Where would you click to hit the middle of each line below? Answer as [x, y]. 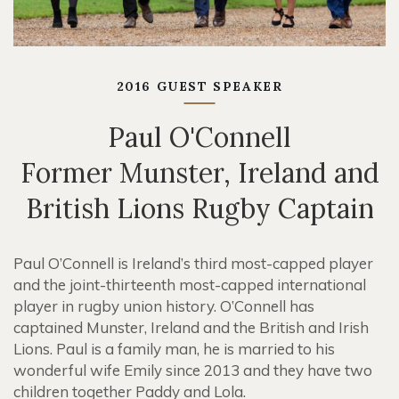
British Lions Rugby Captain [199, 208]
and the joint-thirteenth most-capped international [190, 285]
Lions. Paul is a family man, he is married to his [174, 349]
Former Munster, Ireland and [199, 173]
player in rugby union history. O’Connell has [164, 306]
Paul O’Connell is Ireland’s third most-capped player [193, 263]
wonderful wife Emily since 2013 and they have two [193, 370]
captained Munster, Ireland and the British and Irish [191, 327]
